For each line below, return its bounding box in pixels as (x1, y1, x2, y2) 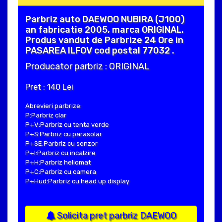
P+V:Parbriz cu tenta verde (25, 121, 109, 129)
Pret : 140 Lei (25, 82, 73, 92)
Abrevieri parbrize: (25, 102, 82, 110)
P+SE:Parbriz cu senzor (25, 140, 98, 148)
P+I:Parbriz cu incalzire (25, 149, 96, 157)
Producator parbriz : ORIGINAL (25, 61, 150, 72)
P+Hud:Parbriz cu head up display (25, 177, 129, 185)
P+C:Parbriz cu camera (25, 168, 96, 176)
